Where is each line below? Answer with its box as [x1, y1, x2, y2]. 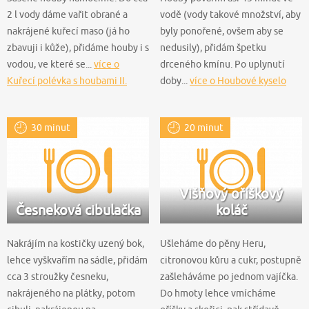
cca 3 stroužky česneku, [7, 270, 108, 282]
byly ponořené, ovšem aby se [160, 25, 283, 37]
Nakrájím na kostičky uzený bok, [7, 237, 144, 249]
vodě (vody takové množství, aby [160, 8, 301, 20]
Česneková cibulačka [15, 201, 141, 218]
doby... [160, 74, 190, 86]
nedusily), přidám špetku [160, 41, 266, 53]
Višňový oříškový [179, 185, 283, 201]
